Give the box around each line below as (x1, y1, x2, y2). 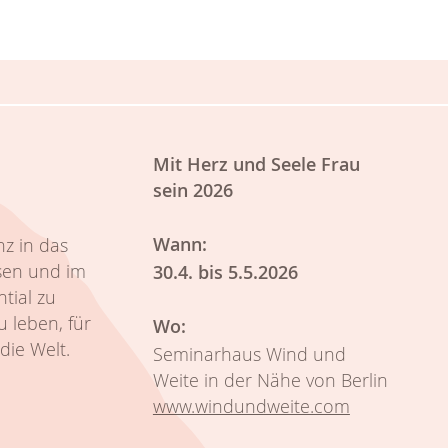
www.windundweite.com (152, 393, 350, 418)
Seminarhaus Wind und (152, 341, 346, 366)
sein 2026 (152, 177, 233, 202)
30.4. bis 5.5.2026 (152, 259, 298, 284)
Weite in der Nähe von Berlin (152, 367, 388, 392)
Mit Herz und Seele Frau (152, 151, 360, 176)
